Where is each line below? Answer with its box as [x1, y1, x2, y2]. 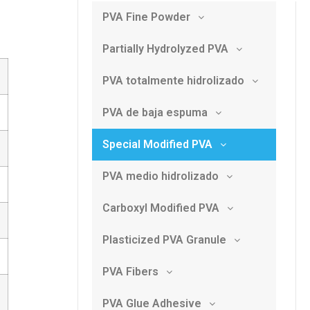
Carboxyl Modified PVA [102, 201, 219, 215]
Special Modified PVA [102, 137, 212, 151]
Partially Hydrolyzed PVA [102, 42, 228, 55]
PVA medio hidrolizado [102, 169, 219, 183]
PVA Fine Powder [102, 10, 190, 24]
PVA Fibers [102, 264, 158, 278]
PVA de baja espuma [102, 105, 208, 119]
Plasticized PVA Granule [102, 232, 226, 246]
